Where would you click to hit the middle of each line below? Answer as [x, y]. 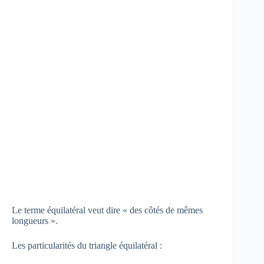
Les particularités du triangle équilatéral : [87, 245]
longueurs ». [35, 220]
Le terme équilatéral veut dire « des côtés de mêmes [107, 210]
